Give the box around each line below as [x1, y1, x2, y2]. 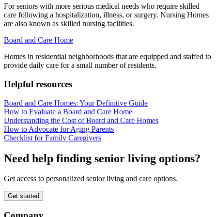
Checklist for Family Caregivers [4, 133, 101, 142]
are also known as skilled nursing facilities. [4, 19, 134, 28]
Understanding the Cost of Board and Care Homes [4, 116, 158, 124]
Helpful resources [4, 78, 72, 89]
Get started [8, 192, 39, 200]
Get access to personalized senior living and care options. [4, 174, 178, 183]
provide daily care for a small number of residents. [4, 61, 156, 70]
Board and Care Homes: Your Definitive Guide [4, 98, 148, 107]
